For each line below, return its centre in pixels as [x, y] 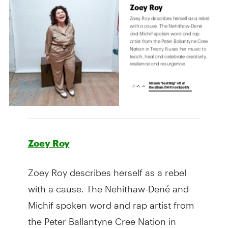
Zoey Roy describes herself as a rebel [107, 168]
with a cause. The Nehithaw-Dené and [108, 184]
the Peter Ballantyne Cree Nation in [102, 217]
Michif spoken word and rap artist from [111, 201]
